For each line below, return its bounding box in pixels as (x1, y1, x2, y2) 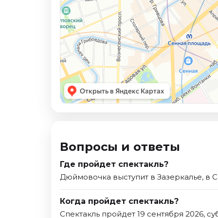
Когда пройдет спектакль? (60, 197, 179, 206)
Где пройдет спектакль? (60, 160, 168, 169)
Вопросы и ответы (60, 140, 180, 154)
